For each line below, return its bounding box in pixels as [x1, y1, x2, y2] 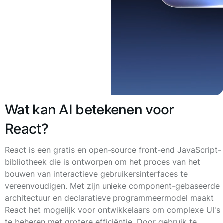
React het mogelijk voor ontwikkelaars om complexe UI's [5, 205, 220, 215]
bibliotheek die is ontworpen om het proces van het [5, 157, 200, 167]
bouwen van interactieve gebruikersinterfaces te [5, 169, 188, 179]
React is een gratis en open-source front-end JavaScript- [5, 145, 221, 155]
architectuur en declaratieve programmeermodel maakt [5, 193, 214, 203]
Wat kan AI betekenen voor [5, 101, 174, 118]
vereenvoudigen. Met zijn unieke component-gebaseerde [5, 181, 220, 191]
